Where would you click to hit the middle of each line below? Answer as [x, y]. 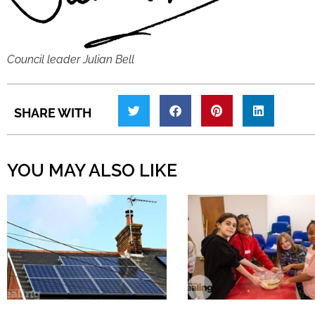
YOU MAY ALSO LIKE [92, 170]
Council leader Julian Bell [71, 59]
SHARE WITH [53, 112]
